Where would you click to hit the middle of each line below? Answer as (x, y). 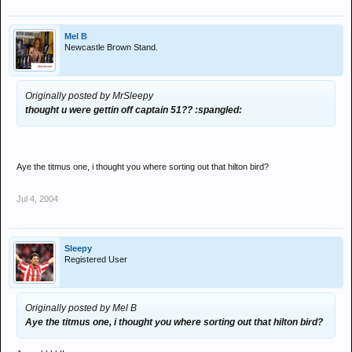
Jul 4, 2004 (37, 199)
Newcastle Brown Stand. (111, 47)
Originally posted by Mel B (81, 308)
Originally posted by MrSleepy (89, 96)
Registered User (96, 259)
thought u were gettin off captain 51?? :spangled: (134, 110)
